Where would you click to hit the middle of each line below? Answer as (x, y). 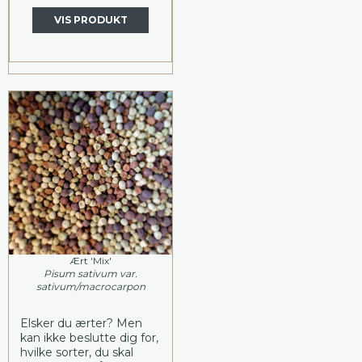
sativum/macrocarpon (90, 286)
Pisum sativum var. (90, 273)
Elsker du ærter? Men (81, 323)
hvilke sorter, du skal (77, 352)
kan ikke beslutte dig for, (89, 337)
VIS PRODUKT (90, 19)
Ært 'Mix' (90, 260)
